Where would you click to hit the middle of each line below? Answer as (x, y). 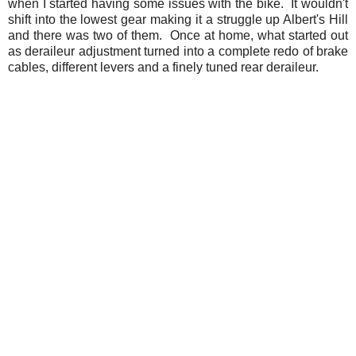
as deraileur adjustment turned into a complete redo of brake (178, 52)
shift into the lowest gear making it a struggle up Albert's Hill (178, 20)
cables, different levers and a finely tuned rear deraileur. (163, 68)
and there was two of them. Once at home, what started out (178, 36)
